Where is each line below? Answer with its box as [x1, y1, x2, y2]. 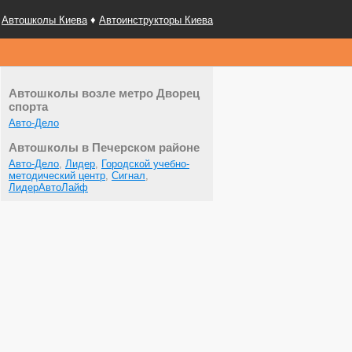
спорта [9, 100, 48, 114]
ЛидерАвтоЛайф [9, 181, 88, 194]
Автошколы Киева [2, 14, 87, 26]
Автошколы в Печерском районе [9, 141, 200, 155]
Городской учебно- [101, 158, 189, 170]
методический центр [9, 170, 105, 182]
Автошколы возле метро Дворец [9, 86, 200, 101]
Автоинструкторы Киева [99, 14, 213, 26]
